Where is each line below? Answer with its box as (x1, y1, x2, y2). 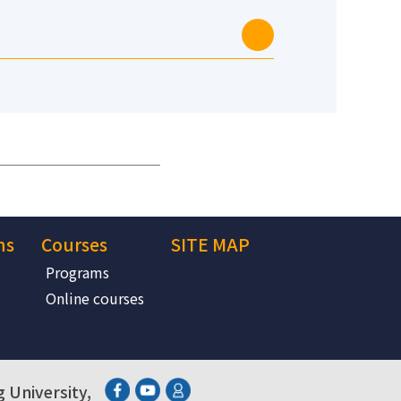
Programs (46, 260, 109, 283)
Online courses (46, 286, 144, 309)
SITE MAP (171, 231, 250, 257)
